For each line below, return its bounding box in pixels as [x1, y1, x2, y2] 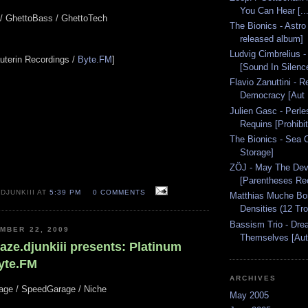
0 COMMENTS [92, 188, 146, 196]
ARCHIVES [230, 274, 277, 282]
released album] [240, 33, 303, 44]
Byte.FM [78, 54, 112, 65]
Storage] [240, 146, 274, 157]
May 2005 [230, 289, 269, 300]
